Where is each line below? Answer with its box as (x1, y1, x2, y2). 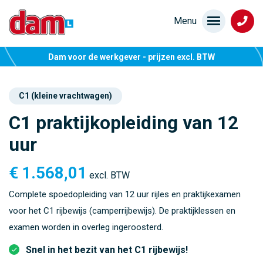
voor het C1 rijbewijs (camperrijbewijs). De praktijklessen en (9, 205, 235, 217)
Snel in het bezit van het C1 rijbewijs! (25, 244, 188, 256)
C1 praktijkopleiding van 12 (9, 112, 238, 134)
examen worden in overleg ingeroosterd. (9, 222, 163, 233)
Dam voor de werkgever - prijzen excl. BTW (48, 52, 215, 62)
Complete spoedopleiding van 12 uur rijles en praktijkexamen (9, 189, 241, 200)
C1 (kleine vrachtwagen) (18, 91, 112, 101)
